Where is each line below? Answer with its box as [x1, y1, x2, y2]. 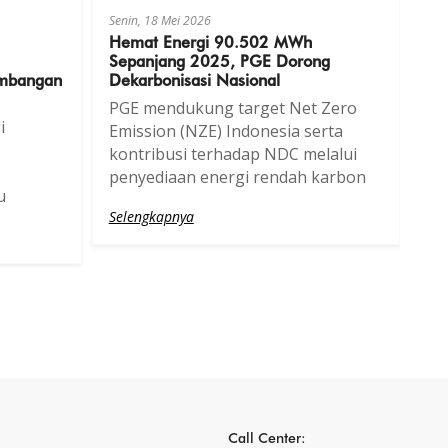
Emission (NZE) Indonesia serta [108, 119, 343, 142]
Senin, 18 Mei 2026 [108, 11, 211, 29]
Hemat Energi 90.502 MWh [108, 29, 312, 52]
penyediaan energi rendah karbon [108, 165, 366, 188]
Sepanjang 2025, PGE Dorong [108, 48, 330, 71]
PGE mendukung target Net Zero [108, 96, 357, 119]
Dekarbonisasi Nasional [108, 67, 280, 90]
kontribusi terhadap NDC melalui [108, 142, 357, 165]
